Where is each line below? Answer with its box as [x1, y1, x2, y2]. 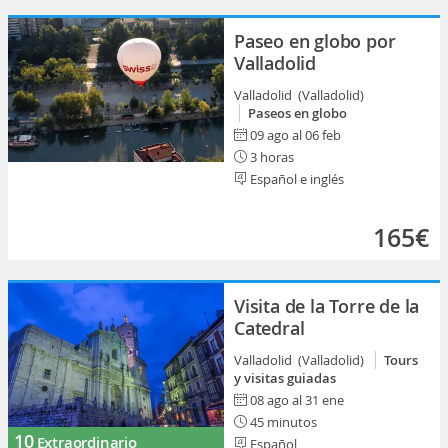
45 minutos [247, 413, 317, 431]
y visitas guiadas [234, 369, 336, 387]
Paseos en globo [248, 104, 347, 122]
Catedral [234, 316, 305, 340]
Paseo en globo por [234, 29, 396, 53]
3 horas [247, 148, 294, 166]
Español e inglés [247, 170, 344, 188]
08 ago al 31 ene [250, 391, 344, 409]
